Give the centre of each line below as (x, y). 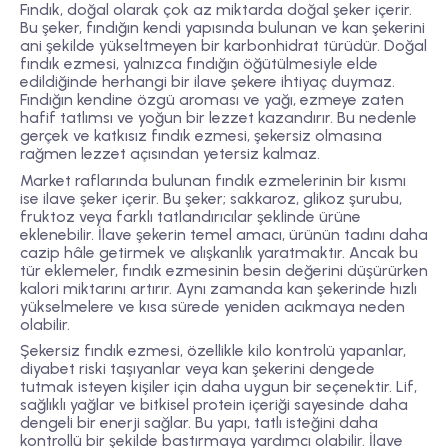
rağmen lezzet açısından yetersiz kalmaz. (170, 154)
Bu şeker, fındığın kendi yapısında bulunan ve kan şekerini (222, 28)
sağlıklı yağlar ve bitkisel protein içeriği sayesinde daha (214, 404)
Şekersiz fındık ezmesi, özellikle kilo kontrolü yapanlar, (213, 350)
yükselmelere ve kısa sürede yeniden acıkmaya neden (212, 306)
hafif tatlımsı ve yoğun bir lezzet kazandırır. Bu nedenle (218, 118)
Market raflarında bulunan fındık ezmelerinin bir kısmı (213, 180)
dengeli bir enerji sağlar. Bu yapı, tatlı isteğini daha (199, 422)
